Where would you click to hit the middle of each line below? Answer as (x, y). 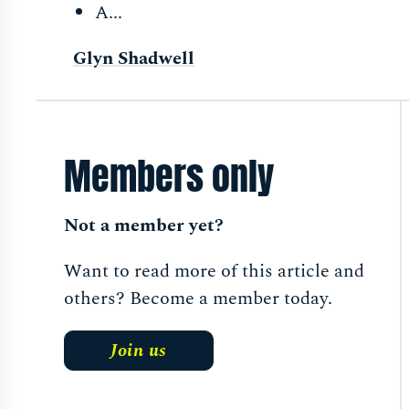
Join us (139, 351)
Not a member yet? (144, 226)
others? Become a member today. (198, 299)
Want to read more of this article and (214, 272)
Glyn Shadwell (134, 59)
